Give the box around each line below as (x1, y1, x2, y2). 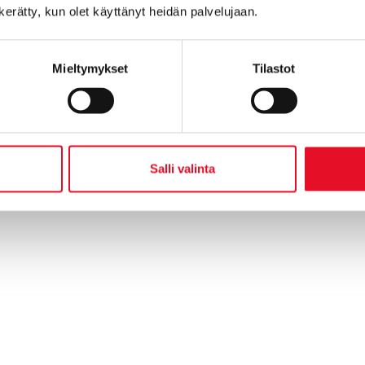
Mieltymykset (52, 61, 129, 76)
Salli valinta (150, 161, 215, 176)
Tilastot (252, 61, 296, 76)
